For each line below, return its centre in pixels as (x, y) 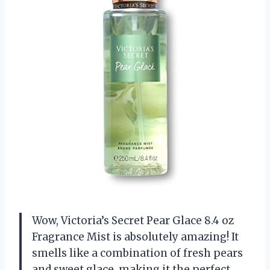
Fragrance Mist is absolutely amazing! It (135, 237)
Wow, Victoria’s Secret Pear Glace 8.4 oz (133, 221)
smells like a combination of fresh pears (137, 253)
